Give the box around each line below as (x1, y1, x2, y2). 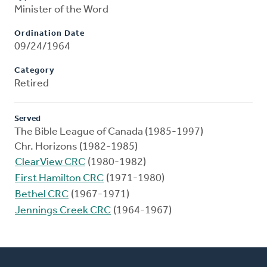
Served (14, 114, 41, 124)
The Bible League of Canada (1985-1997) (14, 126, 203, 138)
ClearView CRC (15, 157, 85, 169)
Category (14, 66, 55, 76)
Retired (14, 78, 49, 90)
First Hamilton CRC (15, 173, 104, 185)
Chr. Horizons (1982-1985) (14, 141, 138, 153)
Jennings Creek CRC (15, 205, 111, 217)
